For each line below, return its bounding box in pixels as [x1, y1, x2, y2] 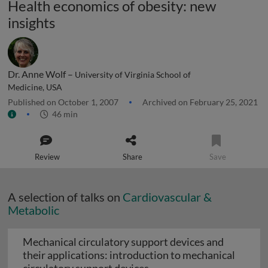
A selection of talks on [8, 190, 123, 204]
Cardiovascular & [123, 190, 212, 204]
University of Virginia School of [75, 70, 191, 80]
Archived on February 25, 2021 [141, 97, 258, 107]
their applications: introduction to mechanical [23, 248, 235, 261]
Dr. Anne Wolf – [8, 68, 75, 80]
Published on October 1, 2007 [8, 97, 120, 107]
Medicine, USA [8, 83, 62, 92]
